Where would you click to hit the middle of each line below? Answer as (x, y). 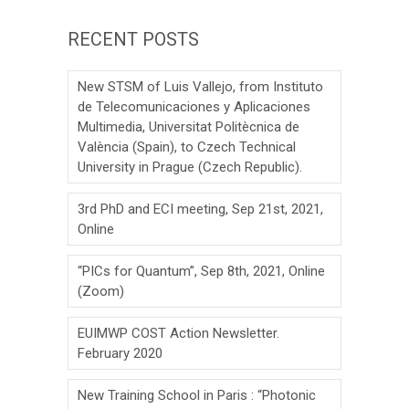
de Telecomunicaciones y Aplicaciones (194, 107)
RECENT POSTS (133, 40)
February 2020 (120, 354)
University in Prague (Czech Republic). (190, 168)
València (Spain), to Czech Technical (187, 147)
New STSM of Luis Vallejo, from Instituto (200, 87)
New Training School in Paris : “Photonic (197, 396)
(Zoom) (101, 292)
